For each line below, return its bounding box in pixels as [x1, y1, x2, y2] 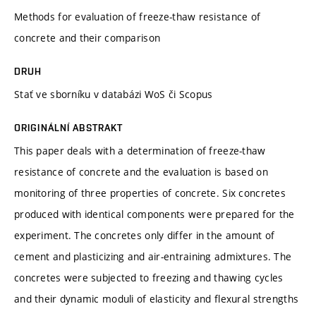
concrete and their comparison [14, 30, 161, 44]
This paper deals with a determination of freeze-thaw [14, 143, 266, 157]
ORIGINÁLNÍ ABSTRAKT [14, 121, 123, 133]
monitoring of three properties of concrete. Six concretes [14, 186, 286, 200]
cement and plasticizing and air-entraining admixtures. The [14, 249, 292, 263]
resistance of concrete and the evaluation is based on [14, 164, 268, 178]
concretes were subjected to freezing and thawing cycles [14, 270, 284, 284]
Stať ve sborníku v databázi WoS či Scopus [14, 87, 213, 101]
